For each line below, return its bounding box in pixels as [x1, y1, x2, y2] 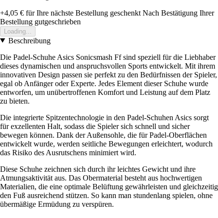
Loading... [4, 27, 32, 35]
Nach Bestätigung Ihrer [143, 8, 214, 17]
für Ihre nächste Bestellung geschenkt [24, 8, 141, 17]
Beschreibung [8, 36, 51, 45]
